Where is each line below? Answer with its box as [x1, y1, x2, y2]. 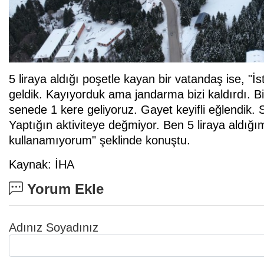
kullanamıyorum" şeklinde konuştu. [9, 134, 190, 147]
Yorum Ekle [23, 181, 104, 197]
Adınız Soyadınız [9, 221, 98, 235]
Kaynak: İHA [9, 158, 74, 171]
